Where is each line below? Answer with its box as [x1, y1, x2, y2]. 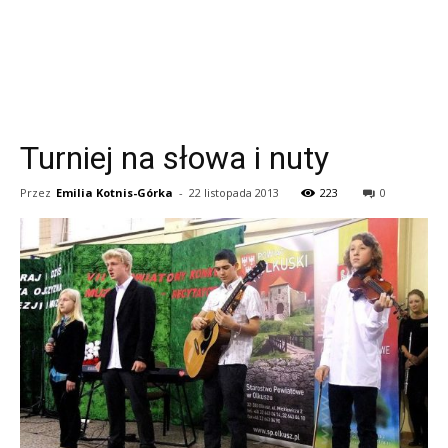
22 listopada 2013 [189, 185, 279, 200]
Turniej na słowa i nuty [20, 139, 329, 177]
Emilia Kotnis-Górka [56, 185, 173, 200]
